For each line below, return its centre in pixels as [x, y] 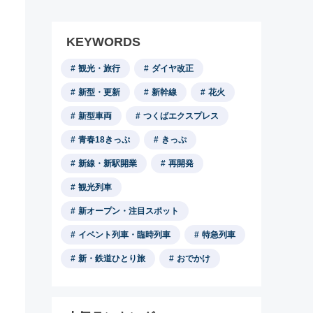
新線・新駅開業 [108, 163]
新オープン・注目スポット [129, 211]
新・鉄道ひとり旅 [112, 259]
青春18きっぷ [104, 140]
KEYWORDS [103, 42]
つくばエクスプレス [181, 116]
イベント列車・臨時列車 [124, 235]
